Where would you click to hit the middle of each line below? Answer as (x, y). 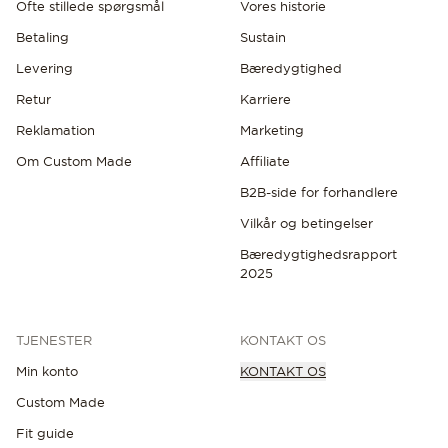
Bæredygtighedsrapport (318, 254)
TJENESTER (54, 340)
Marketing (272, 130)
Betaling (42, 37)
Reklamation (55, 130)
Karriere (265, 99)
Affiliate (265, 161)
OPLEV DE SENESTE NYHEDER (118, 154)
